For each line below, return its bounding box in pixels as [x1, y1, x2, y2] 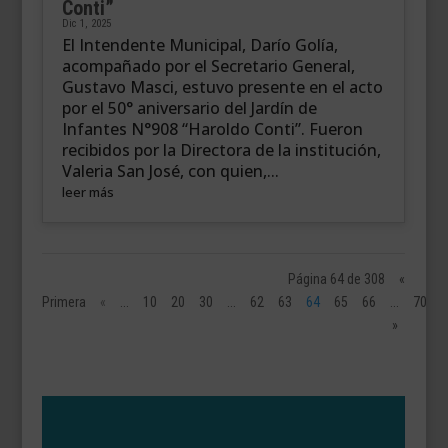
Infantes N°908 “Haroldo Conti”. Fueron [62, 118, 364, 141]
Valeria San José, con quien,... [62, 160, 280, 183]
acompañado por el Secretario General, [62, 55, 356, 78]
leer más [62, 183, 115, 202]
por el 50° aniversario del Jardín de [62, 97, 318, 120]
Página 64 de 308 [288, 271, 386, 288]
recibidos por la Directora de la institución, [62, 139, 382, 162]
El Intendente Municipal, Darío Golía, [62, 34, 339, 57]
